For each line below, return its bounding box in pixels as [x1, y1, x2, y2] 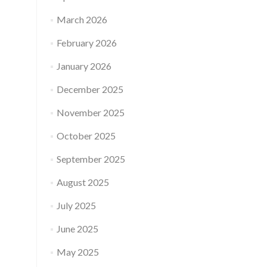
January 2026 [56, 60, 111, 72]
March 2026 [56, 14, 107, 25]
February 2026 [56, 37, 117, 48]
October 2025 [56, 130, 116, 141]
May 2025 [56, 246, 99, 257]
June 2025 [56, 223, 98, 234]
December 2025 [56, 83, 123, 95]
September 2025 [56, 153, 125, 164]
